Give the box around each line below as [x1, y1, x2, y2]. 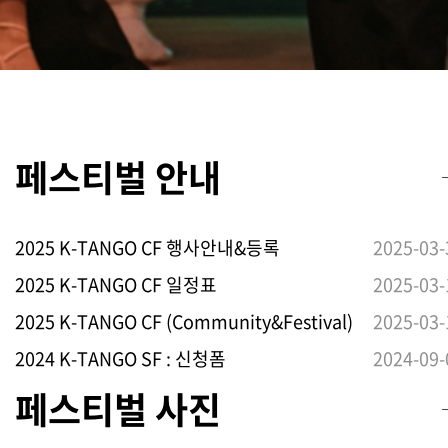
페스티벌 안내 [15, 150, 221, 204]
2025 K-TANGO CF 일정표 [15, 271, 217, 298]
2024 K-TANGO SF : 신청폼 [15, 345, 226, 372]
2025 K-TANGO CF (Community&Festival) [15, 308, 353, 335]
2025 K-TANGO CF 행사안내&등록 [15, 234, 280, 261]
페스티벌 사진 [15, 382, 221, 436]
